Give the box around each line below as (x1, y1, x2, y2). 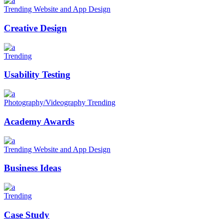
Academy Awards (4, 116, 74, 127)
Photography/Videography (4, 98, 88, 107)
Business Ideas (4, 163, 61, 174)
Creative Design (4, 22, 67, 33)
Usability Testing (4, 69, 70, 80)
